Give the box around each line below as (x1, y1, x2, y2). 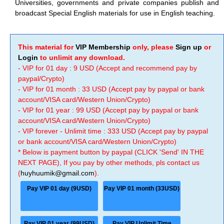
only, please (130, 43, 175, 51)
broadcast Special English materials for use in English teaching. (15, 9, 215, 17)
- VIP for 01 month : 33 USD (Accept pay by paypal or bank (18, 85, 204, 93)
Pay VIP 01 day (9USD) (27, 185, 91, 192)
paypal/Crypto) (18, 74, 64, 82)
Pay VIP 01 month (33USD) (104, 185, 179, 192)
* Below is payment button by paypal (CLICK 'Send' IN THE (18, 148, 204, 156)
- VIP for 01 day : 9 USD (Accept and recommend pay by (18, 64, 197, 72)
